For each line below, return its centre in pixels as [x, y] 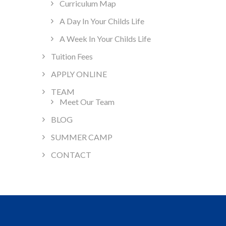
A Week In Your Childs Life [105, 39]
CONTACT [71, 155]
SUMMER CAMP [81, 137]
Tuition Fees [72, 56]
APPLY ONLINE [79, 74]
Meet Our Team [87, 102]
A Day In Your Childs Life [102, 21]
